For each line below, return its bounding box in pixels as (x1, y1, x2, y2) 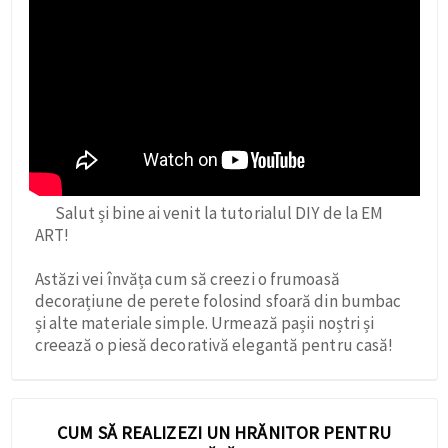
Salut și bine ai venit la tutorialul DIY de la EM (54, 202, 384, 225)
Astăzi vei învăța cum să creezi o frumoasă (34, 268, 340, 291)
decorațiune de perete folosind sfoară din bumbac (34, 290, 402, 313)
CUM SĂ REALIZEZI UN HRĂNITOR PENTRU (57, 421, 391, 445)
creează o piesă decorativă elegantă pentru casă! (34, 334, 394, 357)
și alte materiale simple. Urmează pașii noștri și (34, 312, 375, 335)
